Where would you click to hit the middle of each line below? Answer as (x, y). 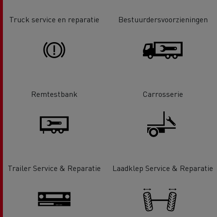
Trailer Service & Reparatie (54, 168)
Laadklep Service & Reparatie (163, 168)
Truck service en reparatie (54, 19)
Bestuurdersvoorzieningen (163, 19)
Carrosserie (163, 93)
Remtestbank (54, 93)
